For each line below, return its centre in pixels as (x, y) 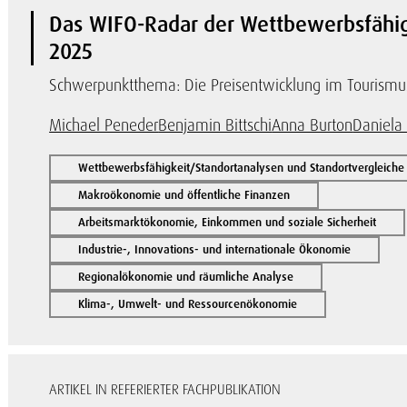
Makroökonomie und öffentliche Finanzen (184, 195)
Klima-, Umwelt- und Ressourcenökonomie (188, 304)
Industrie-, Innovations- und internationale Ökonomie (215, 249)
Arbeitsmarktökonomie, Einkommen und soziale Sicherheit (228, 222)
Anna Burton (313, 125)
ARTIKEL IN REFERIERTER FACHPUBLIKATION (165, 390)
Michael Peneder (104, 125)
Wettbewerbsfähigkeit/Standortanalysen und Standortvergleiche (242, 168)
